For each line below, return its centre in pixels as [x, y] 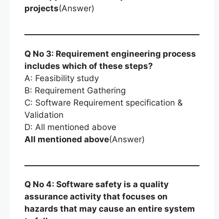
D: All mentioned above [70, 127]
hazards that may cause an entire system [110, 209]
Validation [44, 115]
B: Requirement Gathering [75, 90]
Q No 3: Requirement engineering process [110, 54]
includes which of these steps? [89, 66]
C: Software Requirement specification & [104, 102]
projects [42, 8]
